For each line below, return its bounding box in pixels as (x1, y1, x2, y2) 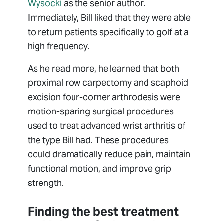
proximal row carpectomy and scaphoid (28, 77, 189, 89)
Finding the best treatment (28, 204, 179, 220)
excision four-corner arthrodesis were (28, 91, 181, 103)
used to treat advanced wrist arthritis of (28, 120, 186, 132)
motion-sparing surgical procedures (28, 106, 174, 117)
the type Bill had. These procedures (28, 134, 169, 146)
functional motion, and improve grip (28, 163, 172, 175)
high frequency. (28, 40, 90, 52)
